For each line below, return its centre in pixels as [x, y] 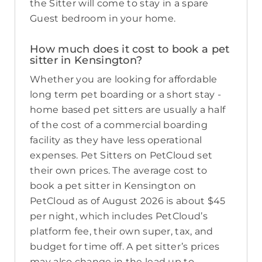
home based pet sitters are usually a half [128, 110]
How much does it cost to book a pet [130, 49]
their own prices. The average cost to [119, 171]
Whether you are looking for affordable [124, 80]
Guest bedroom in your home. [103, 19]
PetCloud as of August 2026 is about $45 [128, 201]
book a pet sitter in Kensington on [113, 186]
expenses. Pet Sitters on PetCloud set [121, 156]
